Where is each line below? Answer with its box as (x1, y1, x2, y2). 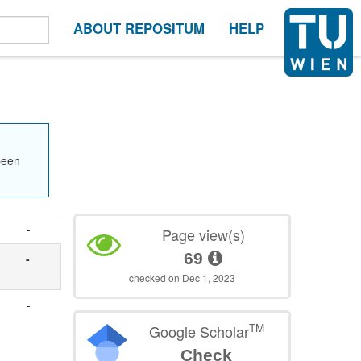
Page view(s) (161, 223, 245, 245)
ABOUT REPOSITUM (73, 19, 205, 38)
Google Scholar (148, 320, 249, 342)
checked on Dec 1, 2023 (129, 270, 236, 284)
